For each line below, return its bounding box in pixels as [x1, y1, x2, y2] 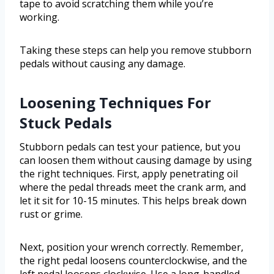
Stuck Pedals [20, 113, 112, 133]
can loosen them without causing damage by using [20, 154, 252, 168]
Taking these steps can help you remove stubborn [20, 43, 251, 57]
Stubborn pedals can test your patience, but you [20, 140, 240, 154]
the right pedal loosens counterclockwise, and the [20, 254, 247, 268]
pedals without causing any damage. [20, 57, 185, 71]
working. [20, 10, 59, 24]
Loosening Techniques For [20, 92, 211, 113]
